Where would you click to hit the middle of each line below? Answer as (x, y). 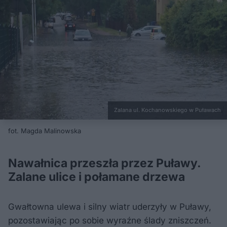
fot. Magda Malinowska (45, 130)
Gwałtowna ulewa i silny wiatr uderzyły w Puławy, (110, 206)
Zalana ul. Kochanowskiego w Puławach (167, 110)
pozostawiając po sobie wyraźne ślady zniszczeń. (110, 220)
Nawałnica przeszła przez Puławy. (104, 163)
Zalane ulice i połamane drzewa (97, 177)
